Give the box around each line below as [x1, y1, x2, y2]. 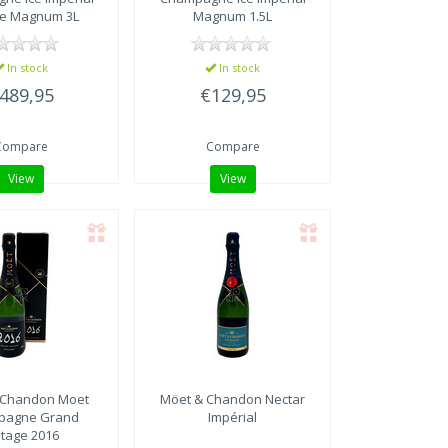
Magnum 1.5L [193, 6, 273, 25]
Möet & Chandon [160, 389, 263, 408]
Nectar [262, 389, 306, 408]
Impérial [208, 407, 258, 426]
